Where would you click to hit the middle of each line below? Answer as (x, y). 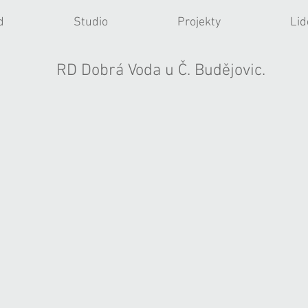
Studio (90, 22)
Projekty (199, 22)
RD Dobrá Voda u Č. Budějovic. (161, 71)
